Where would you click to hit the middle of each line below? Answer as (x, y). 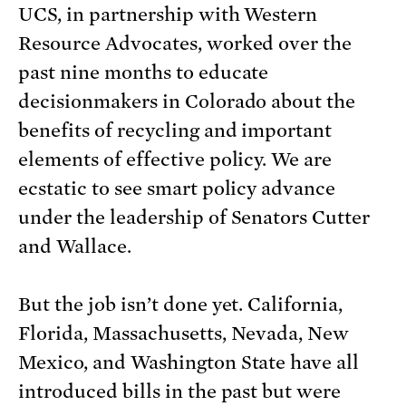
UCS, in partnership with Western (168, 15)
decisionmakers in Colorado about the (187, 102)
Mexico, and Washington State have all (189, 363)
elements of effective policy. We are (175, 160)
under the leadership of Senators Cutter (194, 218)
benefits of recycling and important (175, 131)
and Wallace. (75, 247)
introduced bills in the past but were (180, 392)
